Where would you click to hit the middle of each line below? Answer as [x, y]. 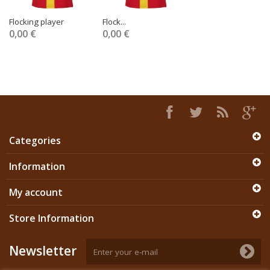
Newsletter [43, 251]
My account [36, 193]
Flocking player [36, 22]
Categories [35, 141]
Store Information [52, 218]
